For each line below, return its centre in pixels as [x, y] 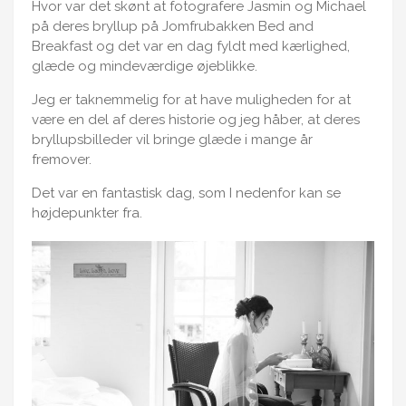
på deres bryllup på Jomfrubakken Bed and [173, 26]
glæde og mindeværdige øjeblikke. [145, 66]
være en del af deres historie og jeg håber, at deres [196, 120]
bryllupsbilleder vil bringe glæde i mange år [172, 140]
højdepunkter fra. [87, 213]
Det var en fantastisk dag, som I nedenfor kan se [186, 193]
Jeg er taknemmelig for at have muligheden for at [191, 100]
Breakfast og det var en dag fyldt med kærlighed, [191, 46]
